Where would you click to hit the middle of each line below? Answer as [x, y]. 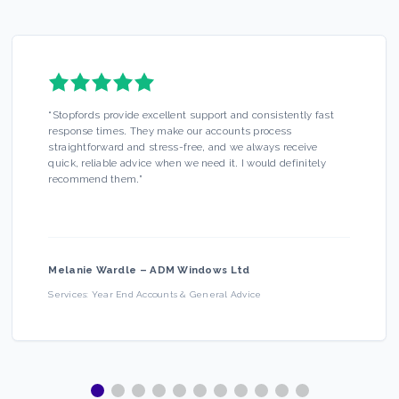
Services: [70, 295]
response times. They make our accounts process [170, 131]
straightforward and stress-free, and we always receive [183, 147]
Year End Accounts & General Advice [176, 295]
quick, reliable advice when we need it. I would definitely [187, 163]
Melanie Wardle [93, 270]
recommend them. [94, 179]
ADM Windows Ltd [200, 270]
